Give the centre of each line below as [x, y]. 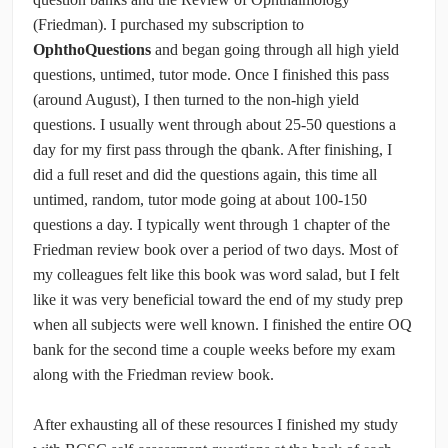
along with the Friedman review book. [153, 375]
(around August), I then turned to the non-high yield [196, 100]
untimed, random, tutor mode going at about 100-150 [200, 200]
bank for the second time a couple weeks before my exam [214, 350]
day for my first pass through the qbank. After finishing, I [212, 150]
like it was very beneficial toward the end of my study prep [218, 300]
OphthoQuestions [94, 50]
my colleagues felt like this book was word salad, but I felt [216, 275]
